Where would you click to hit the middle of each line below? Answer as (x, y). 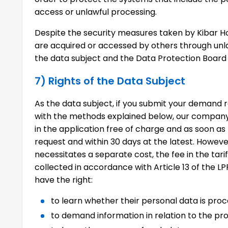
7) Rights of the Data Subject (110, 81)
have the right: (64, 180)
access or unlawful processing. (96, 12)
